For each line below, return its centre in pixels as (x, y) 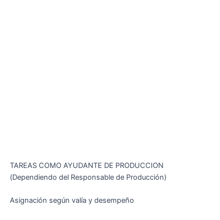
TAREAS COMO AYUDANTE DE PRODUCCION (87, 165)
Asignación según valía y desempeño (72, 200)
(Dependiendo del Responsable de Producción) (88, 177)
